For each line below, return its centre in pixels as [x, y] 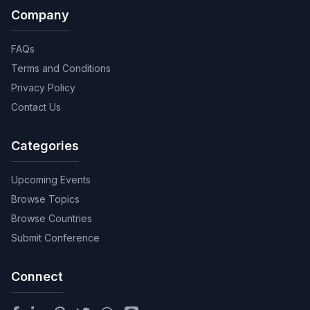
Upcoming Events [51, 180]
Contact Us [36, 107]
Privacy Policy [43, 88]
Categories [45, 146]
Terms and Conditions [61, 68]
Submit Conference [55, 238]
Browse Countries [52, 218]
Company [40, 15]
